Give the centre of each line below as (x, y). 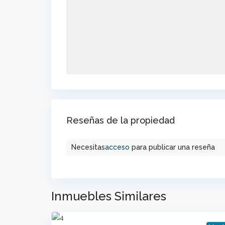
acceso (117, 147)
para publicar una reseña (172, 147)
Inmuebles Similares (109, 196)
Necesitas (88, 147)
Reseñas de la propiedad (121, 121)
